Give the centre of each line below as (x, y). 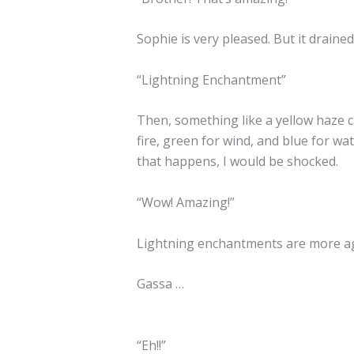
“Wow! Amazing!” (185, 202)
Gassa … (160, 284)
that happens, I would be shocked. (237, 162)
